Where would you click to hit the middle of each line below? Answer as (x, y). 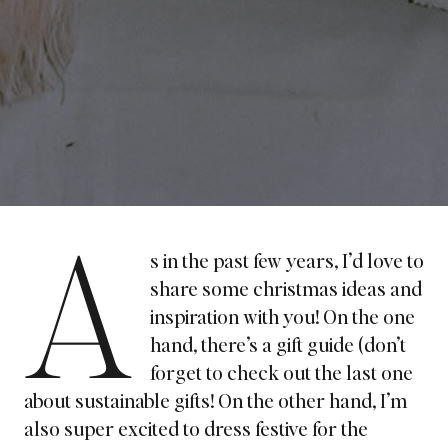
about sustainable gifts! (121, 400)
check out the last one (319, 372)
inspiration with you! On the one (282, 316)
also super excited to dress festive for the (196, 428)
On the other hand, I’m (312, 400)
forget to (188, 372)
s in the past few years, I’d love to (286, 260)
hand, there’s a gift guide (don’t (277, 344)
